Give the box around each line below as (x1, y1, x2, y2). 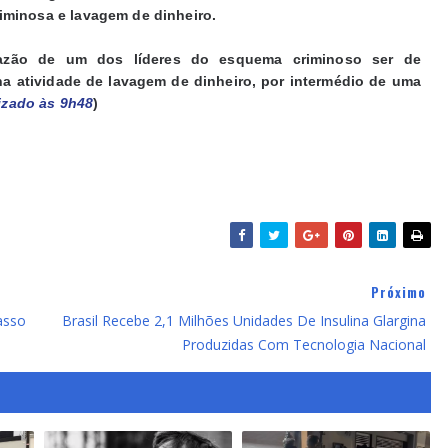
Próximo (371, 281, 426, 302)
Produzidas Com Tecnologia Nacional (182, 334, 426, 354)
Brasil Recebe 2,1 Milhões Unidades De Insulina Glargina (62, 310, 426, 330)
